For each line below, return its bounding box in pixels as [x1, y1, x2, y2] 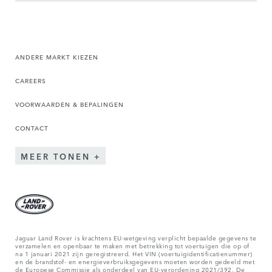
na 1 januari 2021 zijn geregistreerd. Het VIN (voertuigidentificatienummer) [15, 248, 253, 259]
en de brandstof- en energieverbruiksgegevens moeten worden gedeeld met [15, 256, 254, 267]
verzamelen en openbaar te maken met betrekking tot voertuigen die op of [15, 240, 250, 251]
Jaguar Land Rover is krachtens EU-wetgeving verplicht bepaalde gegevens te [15, 233, 256, 243]
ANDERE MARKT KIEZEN [15, 52, 98, 61]
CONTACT [15, 123, 49, 132]
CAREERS [15, 75, 46, 85]
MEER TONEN [21, 150, 90, 162]
